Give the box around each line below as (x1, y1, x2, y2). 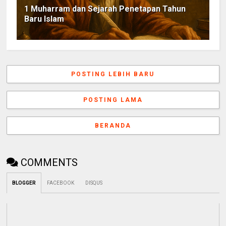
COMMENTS (21, 156, 78, 168)
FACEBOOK (47, 180, 75, 186)
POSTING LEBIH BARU (71, 70, 155, 78)
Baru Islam (24, 14, 65, 24)
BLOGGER (12, 180, 36, 186)
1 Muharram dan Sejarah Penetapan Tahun (24, 4, 186, 14)
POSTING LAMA (83, 96, 143, 103)
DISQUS (85, 180, 103, 186)
